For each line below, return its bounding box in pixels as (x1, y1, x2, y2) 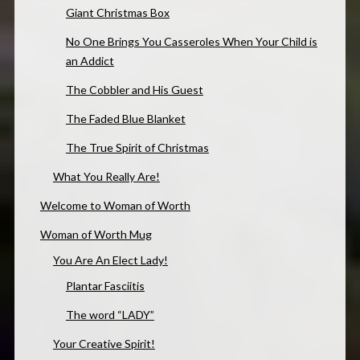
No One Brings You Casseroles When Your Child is (65, 34, 317, 48)
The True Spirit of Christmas (65, 140, 209, 154)
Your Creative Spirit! (52, 336, 155, 350)
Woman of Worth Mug (39, 227, 152, 241)
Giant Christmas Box (65, 5, 170, 19)
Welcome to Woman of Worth (39, 198, 190, 212)
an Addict (65, 53, 114, 67)
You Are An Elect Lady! (52, 252, 168, 267)
